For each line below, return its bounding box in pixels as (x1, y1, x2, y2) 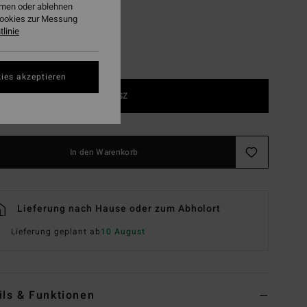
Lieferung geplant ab (11, 225, 101, 238)
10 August (100, 225, 145, 238)
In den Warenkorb (69, 146, 138, 159)
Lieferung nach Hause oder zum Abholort (17, 201, 221, 217)
